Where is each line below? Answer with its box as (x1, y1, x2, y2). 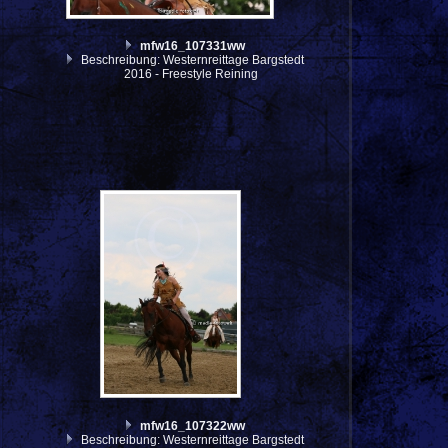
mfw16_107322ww (139, 418, 245, 433)
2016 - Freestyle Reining (123, 67, 258, 82)
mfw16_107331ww (139, 39, 245, 54)
